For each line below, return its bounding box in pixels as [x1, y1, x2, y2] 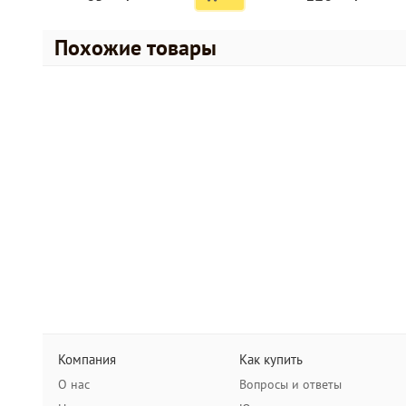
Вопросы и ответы [239, 376, 342, 392]
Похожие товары [54, 34, 217, 62]
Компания [58, 351, 116, 368]
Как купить [239, 351, 303, 368]
